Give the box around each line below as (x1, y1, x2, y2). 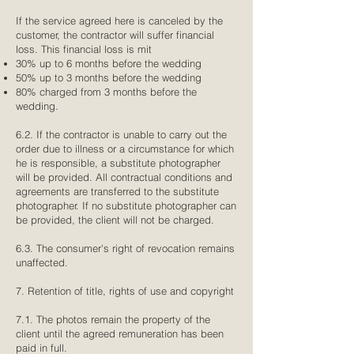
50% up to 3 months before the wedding (16, 71, 201, 84)
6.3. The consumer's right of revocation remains (16, 242, 235, 254)
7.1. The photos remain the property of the (16, 313, 210, 326)
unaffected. (16, 256, 68, 269)
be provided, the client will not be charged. (16, 213, 214, 226)
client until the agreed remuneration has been (16, 327, 224, 340)
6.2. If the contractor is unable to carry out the (16, 128, 227, 141)
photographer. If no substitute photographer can (16, 199, 236, 212)
